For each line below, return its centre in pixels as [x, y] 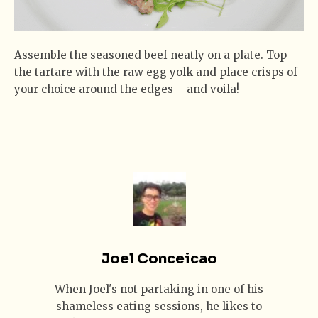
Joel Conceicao [159, 259]
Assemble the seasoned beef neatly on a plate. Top [150, 55]
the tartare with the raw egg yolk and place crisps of [156, 72]
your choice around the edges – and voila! [127, 89]
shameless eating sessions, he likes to [159, 307]
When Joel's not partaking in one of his [159, 290]
